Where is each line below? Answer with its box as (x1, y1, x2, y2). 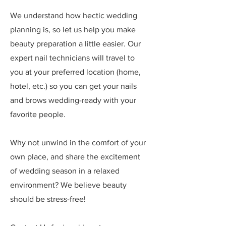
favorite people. (10, 109, 66, 119)
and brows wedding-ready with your (10, 95, 136, 104)
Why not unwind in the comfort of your (10, 138, 146, 147)
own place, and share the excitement (10, 152, 140, 161)
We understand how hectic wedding (10, 11, 137, 20)
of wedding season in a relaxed (10, 166, 120, 175)
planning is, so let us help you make (10, 25, 136, 34)
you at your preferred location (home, (10, 67, 141, 76)
